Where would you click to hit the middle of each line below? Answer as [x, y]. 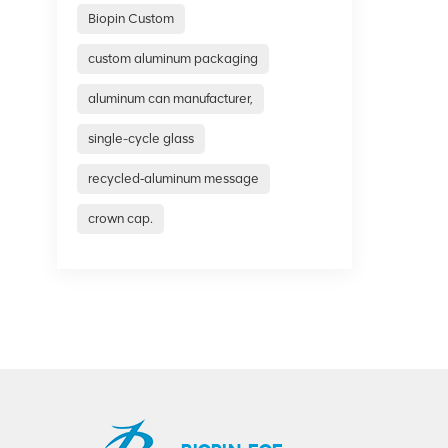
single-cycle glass [141, 138]
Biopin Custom [131, 18]
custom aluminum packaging [173, 58]
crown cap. [121, 218]
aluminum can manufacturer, [171, 98]
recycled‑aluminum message [174, 178]
